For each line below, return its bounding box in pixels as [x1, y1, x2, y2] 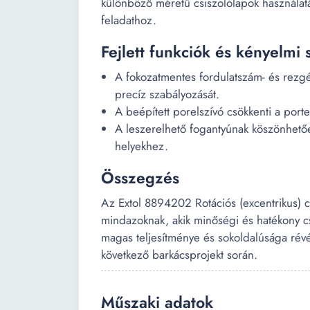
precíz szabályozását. [115, 86, 219, 102]
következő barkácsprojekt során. [101, 246, 257, 263]
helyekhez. [115, 138, 168, 154]
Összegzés [101, 166, 179, 190]
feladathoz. [101, 12, 156, 28]
